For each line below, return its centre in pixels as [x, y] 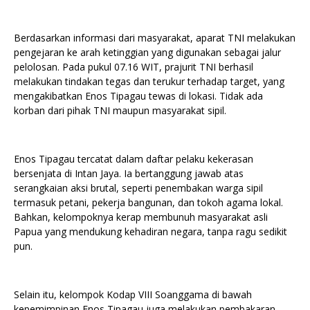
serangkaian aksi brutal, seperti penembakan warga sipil [138, 188]
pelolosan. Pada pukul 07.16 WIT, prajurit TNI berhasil [134, 67]
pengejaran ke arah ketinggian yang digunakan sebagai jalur [147, 53]
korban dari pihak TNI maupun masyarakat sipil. [120, 111]
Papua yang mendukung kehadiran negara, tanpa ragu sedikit [151, 232]
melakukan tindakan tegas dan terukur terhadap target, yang [149, 82]
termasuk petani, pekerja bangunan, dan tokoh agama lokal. [148, 203]
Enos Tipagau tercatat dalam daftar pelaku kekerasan [134, 159]
